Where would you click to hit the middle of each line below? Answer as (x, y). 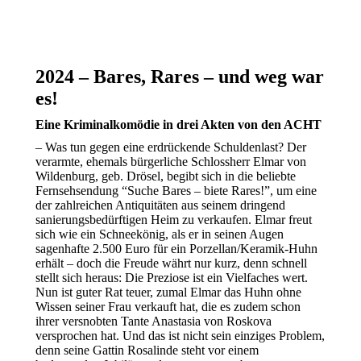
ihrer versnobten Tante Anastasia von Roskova (154, 322)
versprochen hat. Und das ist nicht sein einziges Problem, (180, 336)
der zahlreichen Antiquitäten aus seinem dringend (160, 205)
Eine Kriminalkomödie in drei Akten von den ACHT (178, 125)
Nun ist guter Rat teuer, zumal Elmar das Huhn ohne (168, 293)
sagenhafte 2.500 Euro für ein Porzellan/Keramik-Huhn (176, 249)
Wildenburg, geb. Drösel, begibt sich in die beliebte (166, 176)
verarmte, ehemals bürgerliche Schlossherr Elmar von (171, 162)
